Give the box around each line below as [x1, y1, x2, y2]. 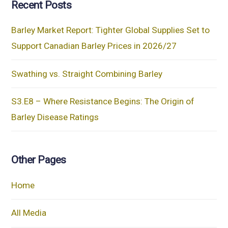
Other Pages [11, 154, 66, 166]
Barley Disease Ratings [11, 112, 99, 123]
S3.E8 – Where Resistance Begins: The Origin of [11, 96, 195, 107]
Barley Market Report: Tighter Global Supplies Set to [11, 25, 210, 36]
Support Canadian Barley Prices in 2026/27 [11, 41, 177, 51]
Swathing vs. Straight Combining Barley [11, 68, 163, 79]
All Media [11, 208, 47, 218]
